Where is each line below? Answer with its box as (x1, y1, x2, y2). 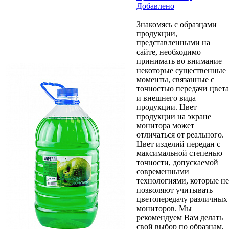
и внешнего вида (136, 93, 196, 102)
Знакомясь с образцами (136, 19, 217, 29)
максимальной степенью (136, 148, 222, 157)
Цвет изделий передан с (136, 139, 220, 148)
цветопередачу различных (136, 194, 227, 203)
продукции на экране (136, 111, 211, 121)
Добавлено (136, 1, 174, 10)
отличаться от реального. (136, 130, 224, 139)
